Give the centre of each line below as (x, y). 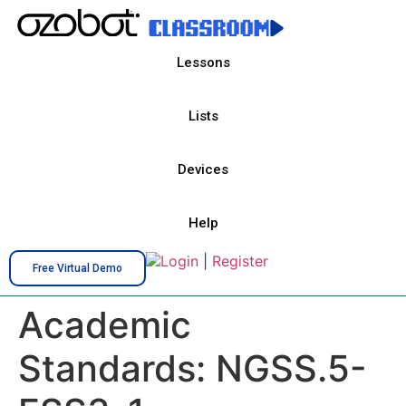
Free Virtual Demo (77, 268)
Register (240, 261)
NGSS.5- (291, 368)
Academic (105, 325)
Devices (203, 169)
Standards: (117, 368)
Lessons (203, 63)
